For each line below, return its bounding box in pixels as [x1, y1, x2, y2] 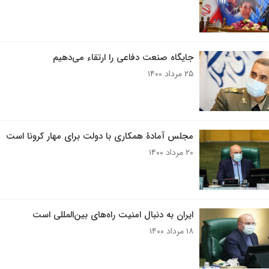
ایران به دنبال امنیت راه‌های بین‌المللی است [32, 208, 193, 222]
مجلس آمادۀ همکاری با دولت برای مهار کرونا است [5, 129, 193, 144]
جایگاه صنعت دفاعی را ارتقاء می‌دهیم [52, 50, 193, 65]
